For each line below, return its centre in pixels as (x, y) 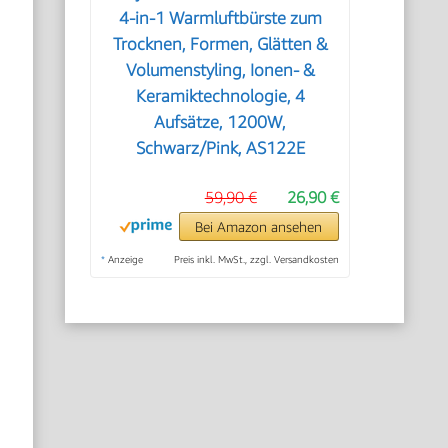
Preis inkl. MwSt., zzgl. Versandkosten (256, 259)
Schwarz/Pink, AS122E (220, 148)
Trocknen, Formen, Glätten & (220, 44)
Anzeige (124, 259)
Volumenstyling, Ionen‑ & (220, 70)
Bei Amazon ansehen (259, 226)
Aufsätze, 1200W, (220, 122)
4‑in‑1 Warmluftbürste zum (220, 18)
